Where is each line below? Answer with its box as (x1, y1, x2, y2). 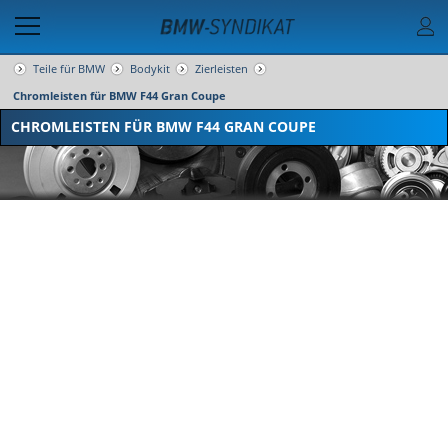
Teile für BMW (33, 61, 105, 76)
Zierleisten (195, 61, 248, 76)
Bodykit (130, 61, 170, 76)
